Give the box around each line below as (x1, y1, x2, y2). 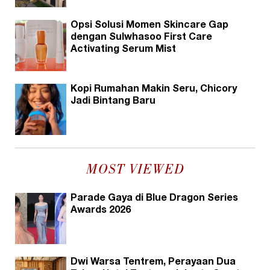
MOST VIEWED (86, 163, 184, 178)
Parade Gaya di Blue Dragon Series (71, 193, 238, 204)
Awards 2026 (71, 206, 131, 216)
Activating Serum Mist (71, 45, 176, 55)
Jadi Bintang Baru (71, 96, 155, 107)
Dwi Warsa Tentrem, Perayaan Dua (71, 257, 236, 268)
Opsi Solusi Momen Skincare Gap (71, 20, 228, 31)
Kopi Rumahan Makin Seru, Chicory (71, 84, 237, 95)
